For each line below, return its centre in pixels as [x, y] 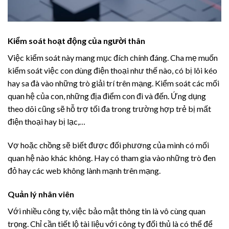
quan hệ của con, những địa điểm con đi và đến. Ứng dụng [107, 96]
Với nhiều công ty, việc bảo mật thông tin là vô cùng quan [107, 211]
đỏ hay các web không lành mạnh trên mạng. [84, 170]
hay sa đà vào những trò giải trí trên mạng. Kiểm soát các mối [113, 83]
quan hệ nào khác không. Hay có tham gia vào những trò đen [112, 157]
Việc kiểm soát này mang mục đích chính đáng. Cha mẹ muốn [113, 57]
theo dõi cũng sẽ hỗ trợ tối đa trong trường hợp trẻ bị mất [109, 108]
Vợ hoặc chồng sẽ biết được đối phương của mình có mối [108, 145]
